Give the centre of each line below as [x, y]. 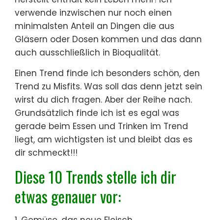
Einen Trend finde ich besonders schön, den [107, 73]
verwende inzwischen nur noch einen [93, 13]
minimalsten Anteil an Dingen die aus [95, 26]
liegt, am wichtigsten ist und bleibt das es [104, 139]
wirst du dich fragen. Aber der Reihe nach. [103, 99]
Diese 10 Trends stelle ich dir [96, 176]
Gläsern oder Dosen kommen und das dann [108, 39]
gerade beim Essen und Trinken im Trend [101, 126]
